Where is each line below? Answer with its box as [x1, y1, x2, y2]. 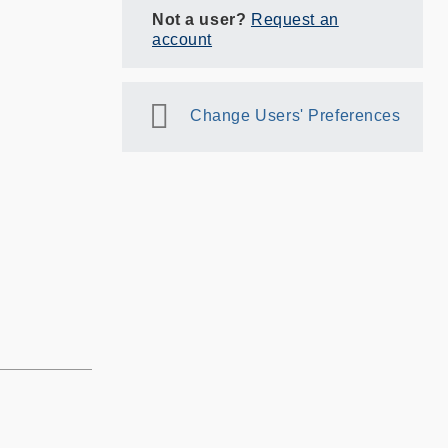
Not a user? [152, 10, 251, 28]
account [152, 30, 213, 48]
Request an [250, 10, 339, 28]
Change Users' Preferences [190, 107, 401, 124]
